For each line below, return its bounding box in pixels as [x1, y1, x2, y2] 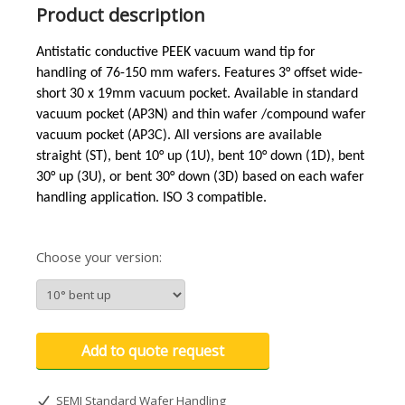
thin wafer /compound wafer [197, 108, 366, 122]
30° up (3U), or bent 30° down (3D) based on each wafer [36, 170, 364, 184]
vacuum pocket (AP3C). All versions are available [36, 128, 322, 143]
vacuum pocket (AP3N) [36, 108, 172, 122]
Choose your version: [36, 248, 162, 266]
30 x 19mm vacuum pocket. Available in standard [66, 87, 358, 101]
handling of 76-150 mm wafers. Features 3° [36, 66, 294, 80]
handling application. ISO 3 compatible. [36, 191, 267, 205]
